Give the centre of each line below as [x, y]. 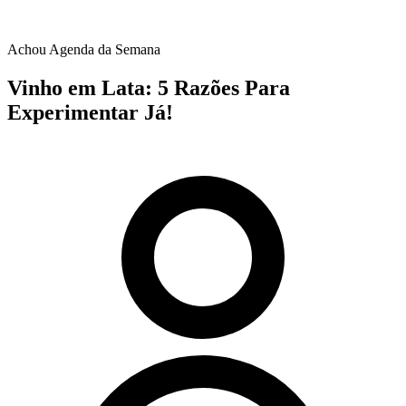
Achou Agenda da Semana [84, 49]
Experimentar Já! [90, 112]
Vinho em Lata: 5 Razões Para [149, 87]
